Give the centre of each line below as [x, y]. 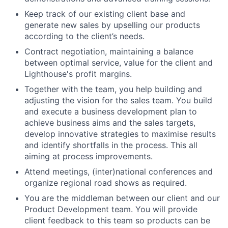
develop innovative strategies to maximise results [120, 134]
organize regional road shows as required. [106, 182]
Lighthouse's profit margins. [78, 74]
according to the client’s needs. [84, 36]
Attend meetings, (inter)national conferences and [119, 171]
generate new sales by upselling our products [112, 25]
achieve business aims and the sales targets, [110, 122]
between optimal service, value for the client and [119, 62]
